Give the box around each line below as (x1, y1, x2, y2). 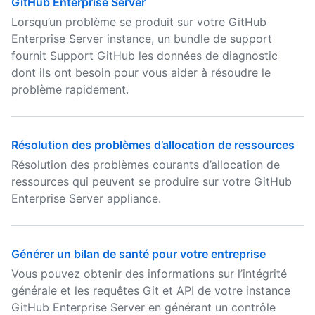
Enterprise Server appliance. (11, 191, 161, 205)
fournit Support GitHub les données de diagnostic (11, 49, 278, 63)
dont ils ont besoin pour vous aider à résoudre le (11, 65, 271, 79)
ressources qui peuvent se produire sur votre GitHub (11, 174, 292, 188)
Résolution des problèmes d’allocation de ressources (11, 138, 295, 152)
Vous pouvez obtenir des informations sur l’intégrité (11, 266, 287, 281)
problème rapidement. (11, 82, 129, 96)
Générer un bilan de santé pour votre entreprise (11, 247, 266, 261)
